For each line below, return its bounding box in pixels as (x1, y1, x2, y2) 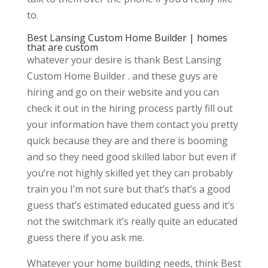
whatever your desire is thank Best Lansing (26, 53, 221, 67)
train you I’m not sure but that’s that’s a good (26, 182, 230, 196)
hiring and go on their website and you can (26, 86, 219, 99)
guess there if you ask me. (26, 231, 144, 245)
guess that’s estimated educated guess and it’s (26, 199, 234, 212)
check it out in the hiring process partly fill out (26, 102, 233, 115)
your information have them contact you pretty (26, 118, 238, 132)
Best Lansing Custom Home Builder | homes (26, 31, 227, 45)
